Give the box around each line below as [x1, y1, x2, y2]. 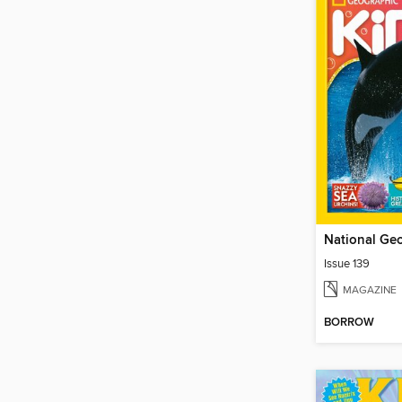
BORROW [324, 315, 374, 331]
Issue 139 [324, 256, 370, 271]
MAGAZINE [343, 283, 397, 297]
